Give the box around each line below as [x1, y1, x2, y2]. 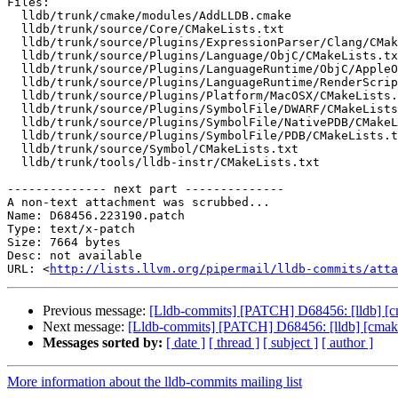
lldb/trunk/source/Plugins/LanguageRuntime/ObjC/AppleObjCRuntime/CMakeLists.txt [7, 62, 21, 76]
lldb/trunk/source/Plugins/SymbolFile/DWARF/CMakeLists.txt [7, 102, 21, 116]
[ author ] [322, 335, 373, 351]
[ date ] [166, 335, 205, 351]
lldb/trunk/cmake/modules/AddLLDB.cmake [7, 9, 21, 23]
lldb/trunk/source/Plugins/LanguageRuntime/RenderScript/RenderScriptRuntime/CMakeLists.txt [7, 76, 21, 90]
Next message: [43, 319, 128, 335]
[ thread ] [209, 335, 259, 351]
